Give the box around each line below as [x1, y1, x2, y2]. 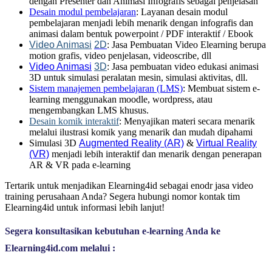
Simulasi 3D [29, 137, 79, 148]
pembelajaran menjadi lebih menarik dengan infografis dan [29, 17, 253, 28]
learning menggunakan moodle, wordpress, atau [29, 93, 212, 104]
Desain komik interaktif [29, 115, 119, 126]
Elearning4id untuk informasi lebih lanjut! [5, 202, 167, 212]
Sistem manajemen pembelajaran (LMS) [29, 83, 183, 93]
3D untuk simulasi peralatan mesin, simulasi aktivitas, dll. [29, 72, 248, 83]
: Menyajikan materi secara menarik [119, 115, 255, 126]
